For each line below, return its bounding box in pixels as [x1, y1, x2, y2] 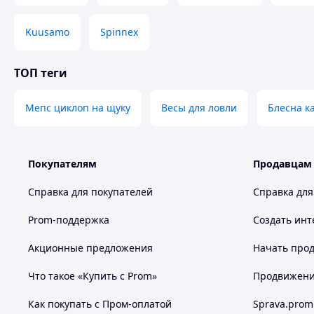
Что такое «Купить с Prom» [28, 269, 157, 282]
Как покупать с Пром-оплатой [28, 297, 172, 310]
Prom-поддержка [28, 213, 109, 226]
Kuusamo [25, 25, 69, 39]
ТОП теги [14, 65, 67, 81]
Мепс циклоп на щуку [25, 101, 130, 114]
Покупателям [28, 157, 97, 170]
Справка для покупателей [28, 185, 153, 198]
